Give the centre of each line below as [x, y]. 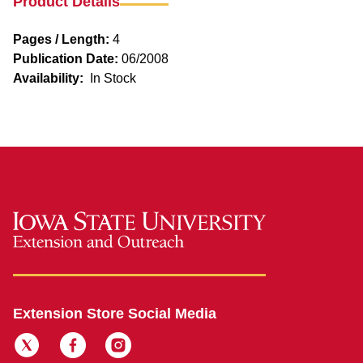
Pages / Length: [61, 39]
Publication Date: [66, 58]
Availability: [48, 78]
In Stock [113, 79]
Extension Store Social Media [115, 314]
